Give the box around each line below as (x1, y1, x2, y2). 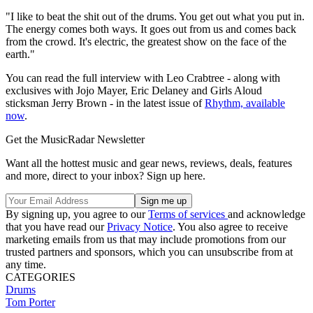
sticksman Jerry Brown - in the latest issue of (6, 97, 205, 110)
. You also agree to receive (173, 221, 288, 233)
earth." (6, 48, 35, 61)
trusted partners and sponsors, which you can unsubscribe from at (6, 246, 293, 259)
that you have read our (6, 221, 107, 233)
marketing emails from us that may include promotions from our (6, 233, 286, 246)
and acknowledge (228, 208, 305, 221)
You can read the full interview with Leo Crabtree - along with (6, 72, 280, 85)
